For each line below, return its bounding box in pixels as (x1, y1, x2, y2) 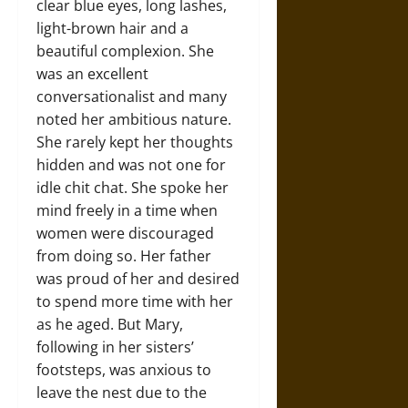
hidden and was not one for (36, 155, 226, 176)
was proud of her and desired (36, 269, 240, 290)
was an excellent (36, 64, 148, 85)
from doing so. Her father (36, 246, 211, 267)
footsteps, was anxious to (36, 360, 211, 381)
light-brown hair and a (36, 18, 189, 39)
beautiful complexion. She (36, 41, 214, 62)
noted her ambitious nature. (36, 109, 231, 130)
